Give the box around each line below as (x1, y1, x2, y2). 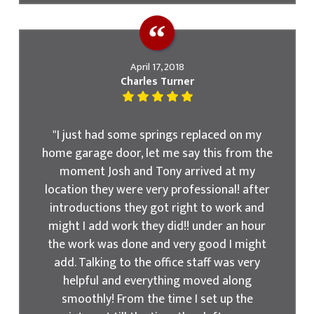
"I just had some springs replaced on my (53, 125, 261, 146)
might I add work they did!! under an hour (48, 216, 266, 237)
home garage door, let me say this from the (41, 143, 273, 164)
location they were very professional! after (44, 179, 270, 200)
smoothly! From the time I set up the (61, 289, 253, 310)
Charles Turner (120, 73, 194, 91)
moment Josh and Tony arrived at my (59, 161, 255, 182)
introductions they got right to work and (50, 198, 264, 219)
